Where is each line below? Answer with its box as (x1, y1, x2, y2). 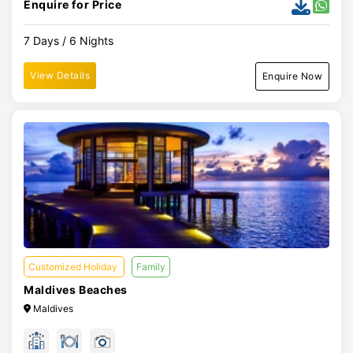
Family (136, 261, 165, 273)
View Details (30, 69, 90, 81)
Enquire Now (262, 70, 322, 82)
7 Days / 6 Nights (24, 34, 113, 47)
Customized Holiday (28, 261, 120, 273)
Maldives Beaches (24, 283, 128, 296)
